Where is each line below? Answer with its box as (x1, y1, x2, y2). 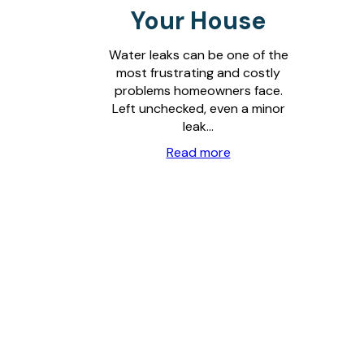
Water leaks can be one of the (108, 45, 288, 63)
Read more (166, 143, 231, 161)
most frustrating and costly (116, 63, 280, 81)
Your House (131, 4, 266, 37)
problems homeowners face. (114, 81, 283, 99)
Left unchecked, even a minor (111, 99, 285, 117)
